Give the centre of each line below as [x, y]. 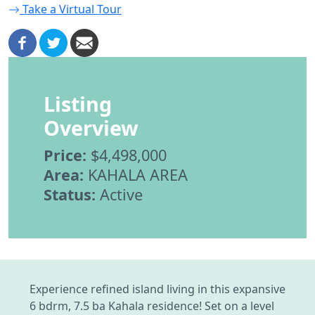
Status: [70, 194]
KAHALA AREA [136, 174]
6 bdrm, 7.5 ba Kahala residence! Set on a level [152, 306]
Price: [65, 155]
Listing [78, 103]
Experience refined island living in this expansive [157, 289]
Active [119, 194]
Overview [91, 127]
